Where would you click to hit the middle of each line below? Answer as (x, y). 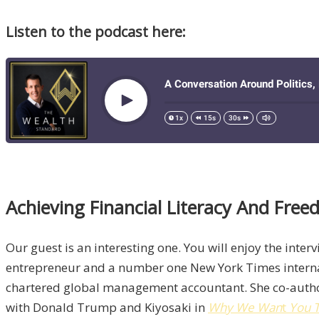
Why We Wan (245, 308)
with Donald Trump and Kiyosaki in (107, 308)
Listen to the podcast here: (96, 32)
